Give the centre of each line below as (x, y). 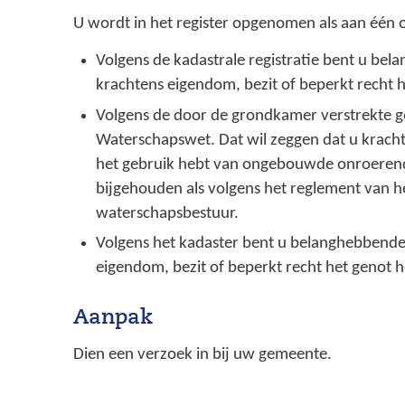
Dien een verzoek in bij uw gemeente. (203, 354)
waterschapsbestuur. (168, 213)
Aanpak (113, 319)
